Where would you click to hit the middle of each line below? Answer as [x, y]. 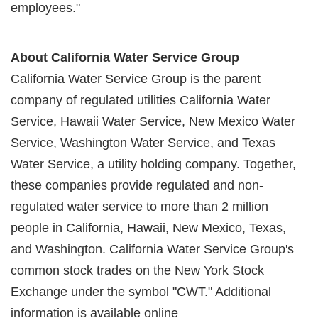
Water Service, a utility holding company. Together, [153, 164]
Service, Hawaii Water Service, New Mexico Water [153, 121]
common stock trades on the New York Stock [137, 270]
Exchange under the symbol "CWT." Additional [141, 291]
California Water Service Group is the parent [136, 78]
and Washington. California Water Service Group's [152, 249]
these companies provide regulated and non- [137, 185]
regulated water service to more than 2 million [139, 206]
